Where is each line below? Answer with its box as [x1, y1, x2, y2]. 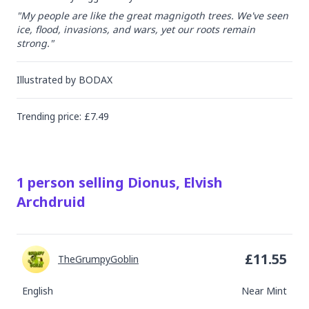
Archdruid [17, 192, 86, 211]
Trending [17, 110, 58, 123]
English [22, 284, 53, 297]
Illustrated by [17, 73, 79, 86]
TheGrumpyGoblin [58, 252, 139, 266]
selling [75, 173, 128, 192]
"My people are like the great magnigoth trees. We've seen [17, 9, 288, 22]
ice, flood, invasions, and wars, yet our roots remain [17, 23, 255, 36]
